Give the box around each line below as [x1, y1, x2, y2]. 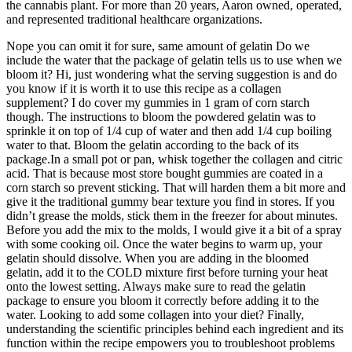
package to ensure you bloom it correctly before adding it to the [6, 293, 319, 307]
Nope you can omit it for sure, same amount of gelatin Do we [6, 38, 310, 53]
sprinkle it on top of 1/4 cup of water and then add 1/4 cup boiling [6, 123, 332, 137]
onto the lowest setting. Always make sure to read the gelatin [6, 279, 306, 293]
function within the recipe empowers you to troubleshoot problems [6, 335, 335, 350]
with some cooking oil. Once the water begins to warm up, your [6, 236, 322, 251]
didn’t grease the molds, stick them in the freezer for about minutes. [6, 208, 338, 222]
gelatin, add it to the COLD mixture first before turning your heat [6, 265, 328, 279]
